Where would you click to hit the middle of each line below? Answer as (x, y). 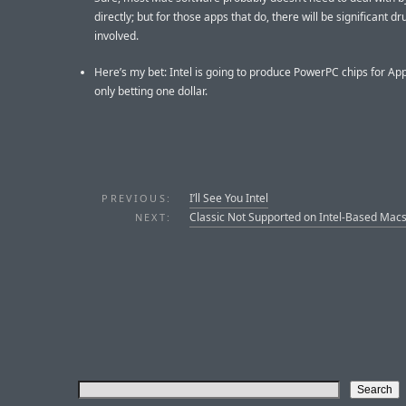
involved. (116, 35)
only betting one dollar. (151, 91)
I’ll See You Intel (229, 198)
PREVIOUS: (136, 198)
